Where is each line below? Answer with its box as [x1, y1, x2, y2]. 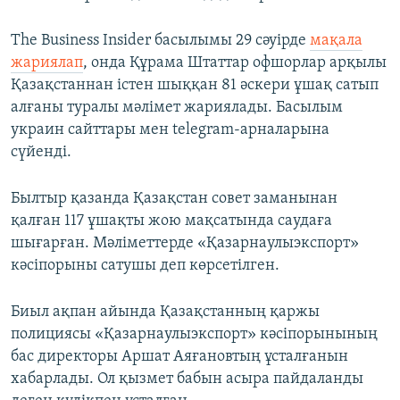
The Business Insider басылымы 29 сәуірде [11, 32, 310, 50]
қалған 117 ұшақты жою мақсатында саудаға [11, 212, 332, 230]
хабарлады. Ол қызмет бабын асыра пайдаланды [11, 371, 363, 388]
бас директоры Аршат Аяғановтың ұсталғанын [11, 348, 348, 366]
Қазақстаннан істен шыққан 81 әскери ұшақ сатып [11, 77, 379, 95]
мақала [310, 32, 362, 50]
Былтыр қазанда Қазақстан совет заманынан [11, 190, 337, 208]
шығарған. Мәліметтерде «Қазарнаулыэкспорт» [11, 235, 359, 253]
